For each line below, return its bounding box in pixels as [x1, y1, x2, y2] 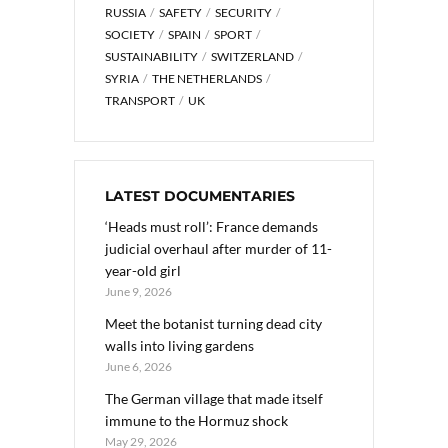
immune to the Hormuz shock [105, 412, 288, 430]
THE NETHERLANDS [152, 71, 262, 87]
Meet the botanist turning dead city [105, 315, 322, 333]
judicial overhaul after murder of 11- [105, 240, 332, 258]
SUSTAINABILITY [105, 49, 198, 65]
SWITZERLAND [211, 49, 294, 65]
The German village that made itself [105, 390, 323, 408]
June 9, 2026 [105, 284, 172, 300]
